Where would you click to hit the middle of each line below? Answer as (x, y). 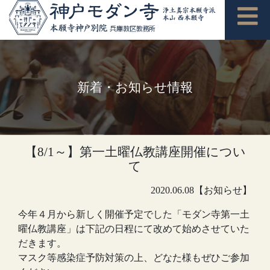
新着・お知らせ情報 (135, 87)
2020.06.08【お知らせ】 (201, 190)
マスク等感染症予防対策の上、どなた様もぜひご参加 (134, 257)
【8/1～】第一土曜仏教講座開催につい (135, 151)
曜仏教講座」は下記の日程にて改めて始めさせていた (134, 228)
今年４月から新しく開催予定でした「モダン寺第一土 (134, 214)
